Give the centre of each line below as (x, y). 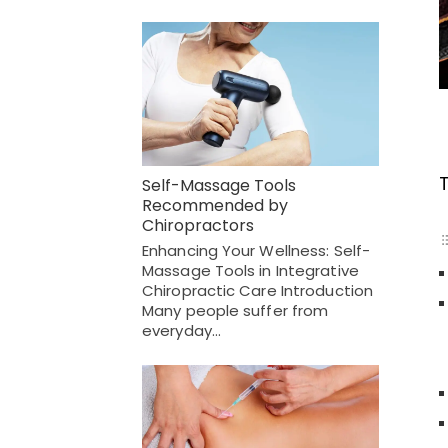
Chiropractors (198, 226)
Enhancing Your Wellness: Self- (256, 251)
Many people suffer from (235, 311)
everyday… (181, 331)
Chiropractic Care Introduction (258, 291)
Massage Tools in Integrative (250, 271)
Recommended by (215, 206)
